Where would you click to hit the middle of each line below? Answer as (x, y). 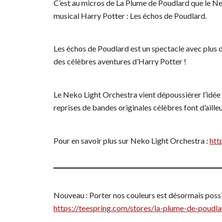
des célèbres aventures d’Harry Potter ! (120, 61)
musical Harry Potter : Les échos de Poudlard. (130, 15)
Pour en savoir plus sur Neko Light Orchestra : (132, 140)
